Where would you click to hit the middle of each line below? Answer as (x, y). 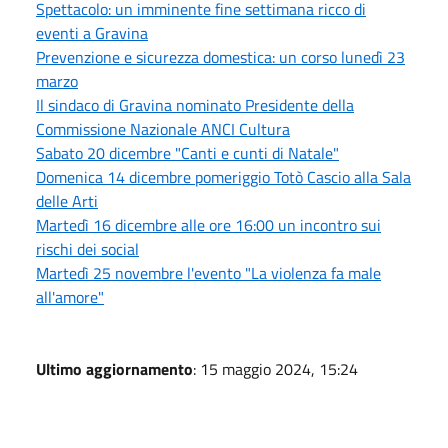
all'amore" (70, 296)
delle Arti (67, 200)
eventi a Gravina (92, 32)
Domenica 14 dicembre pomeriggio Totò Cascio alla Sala (223, 176)
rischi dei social (87, 248)
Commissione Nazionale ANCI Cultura (163, 128)
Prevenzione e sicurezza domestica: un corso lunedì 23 (220, 56)
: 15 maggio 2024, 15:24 (275, 368)
